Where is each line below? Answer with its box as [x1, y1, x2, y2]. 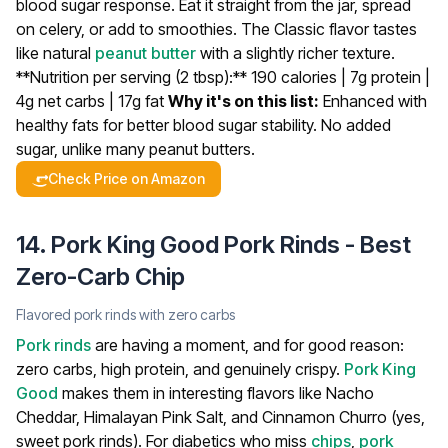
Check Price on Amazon [48, 170, 205, 188]
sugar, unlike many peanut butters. [16, 139, 255, 160]
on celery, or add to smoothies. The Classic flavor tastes [16, 19, 417, 40]
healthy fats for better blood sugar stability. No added [16, 115, 391, 136]
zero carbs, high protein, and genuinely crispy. [16, 359, 344, 380]
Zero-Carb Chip [16, 262, 185, 292]
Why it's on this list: [168, 91, 319, 112]
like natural [16, 43, 95, 64]
